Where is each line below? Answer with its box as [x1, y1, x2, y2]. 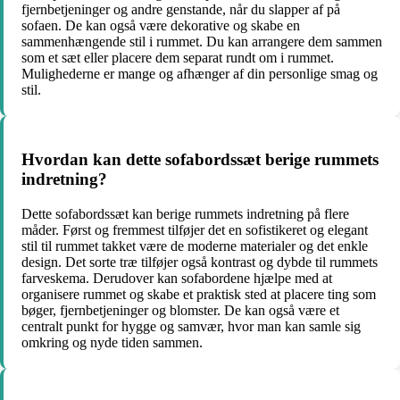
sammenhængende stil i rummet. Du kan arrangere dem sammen [21, 33, 382, 49]
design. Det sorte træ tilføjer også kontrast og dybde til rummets [21, 254, 378, 270]
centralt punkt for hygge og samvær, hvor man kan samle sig [21, 319, 361, 334]
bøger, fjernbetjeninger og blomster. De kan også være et [21, 303, 339, 318]
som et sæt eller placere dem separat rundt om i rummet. [21, 49, 334, 65]
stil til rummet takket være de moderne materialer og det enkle [21, 238, 368, 254]
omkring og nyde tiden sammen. [21, 335, 203, 350]
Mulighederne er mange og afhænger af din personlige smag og [21, 65, 378, 81]
